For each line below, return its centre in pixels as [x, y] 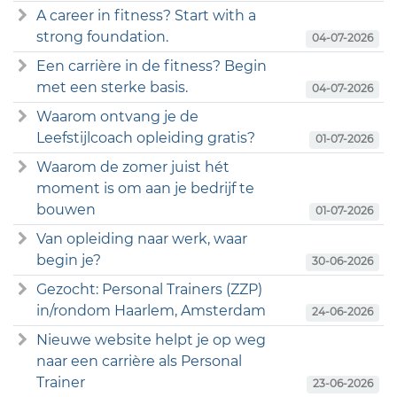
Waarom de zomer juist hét [132, 167]
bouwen [66, 209]
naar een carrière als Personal [139, 361]
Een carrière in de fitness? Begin [151, 66]
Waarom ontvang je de [117, 116]
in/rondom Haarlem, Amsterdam [151, 310]
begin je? [68, 260]
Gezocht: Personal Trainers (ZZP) [149, 289]
